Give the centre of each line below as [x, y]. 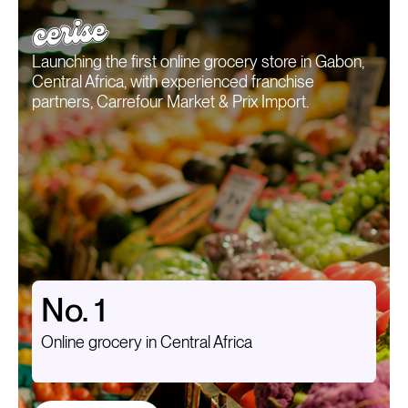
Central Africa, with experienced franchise [173, 82]
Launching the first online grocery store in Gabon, [198, 62]
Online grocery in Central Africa [147, 342]
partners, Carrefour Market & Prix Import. [172, 102]
